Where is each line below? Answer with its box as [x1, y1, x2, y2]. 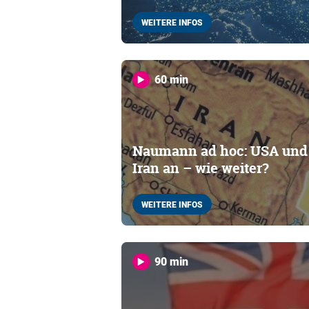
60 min [154, 71, 188, 87]
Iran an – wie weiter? [132, 159, 269, 177]
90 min [154, 253, 188, 269]
